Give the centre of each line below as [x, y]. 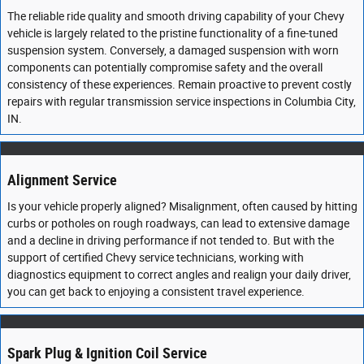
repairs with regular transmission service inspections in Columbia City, [182, 102]
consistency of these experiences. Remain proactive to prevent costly [180, 84]
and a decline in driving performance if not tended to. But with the [171, 240]
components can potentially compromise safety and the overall [165, 67]
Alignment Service [62, 180]
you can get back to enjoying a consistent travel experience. [156, 291]
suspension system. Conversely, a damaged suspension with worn [173, 50]
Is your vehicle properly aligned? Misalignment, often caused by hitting [182, 206]
